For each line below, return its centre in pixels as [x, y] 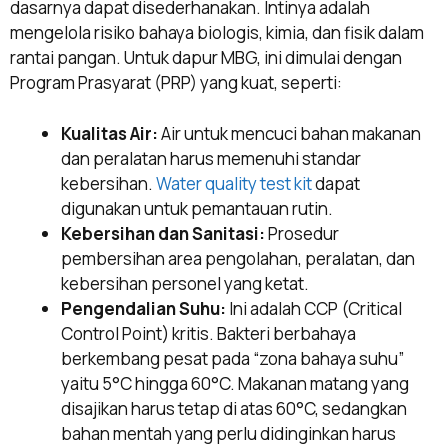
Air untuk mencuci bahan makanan [289, 133]
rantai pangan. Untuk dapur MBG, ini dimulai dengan [206, 58]
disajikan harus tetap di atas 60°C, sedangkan [234, 408]
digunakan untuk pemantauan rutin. [197, 208]
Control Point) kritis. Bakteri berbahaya [208, 333]
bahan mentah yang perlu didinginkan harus [228, 433]
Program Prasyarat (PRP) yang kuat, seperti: [176, 83]
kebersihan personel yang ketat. [185, 283]
